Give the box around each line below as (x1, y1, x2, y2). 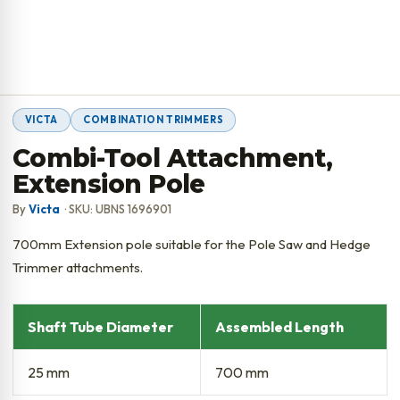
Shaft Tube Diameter (27, 317, 173, 336)
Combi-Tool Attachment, (12, 142, 333, 173)
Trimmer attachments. (12, 259, 143, 277)
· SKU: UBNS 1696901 (59, 202, 171, 217)
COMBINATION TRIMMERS (82, 112, 224, 126)
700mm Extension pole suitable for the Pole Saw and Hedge (12, 236, 371, 254)
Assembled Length (214, 317, 344, 336)
